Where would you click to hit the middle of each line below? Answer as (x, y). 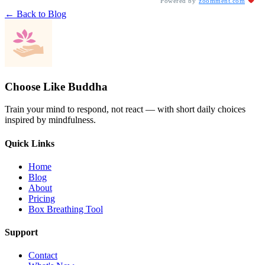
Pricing (42, 198)
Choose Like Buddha (56, 86)
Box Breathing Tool (66, 209)
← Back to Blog (35, 14)
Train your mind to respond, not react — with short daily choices (125, 109)
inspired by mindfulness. (50, 120)
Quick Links (30, 143)
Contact (43, 256)
